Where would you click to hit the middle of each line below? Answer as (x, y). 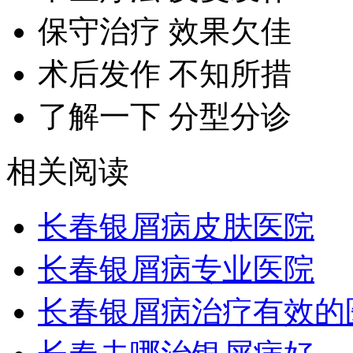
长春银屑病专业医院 (176, 269)
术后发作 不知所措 (165, 74)
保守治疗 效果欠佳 (165, 32)
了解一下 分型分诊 (165, 117)
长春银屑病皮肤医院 (176, 227)
